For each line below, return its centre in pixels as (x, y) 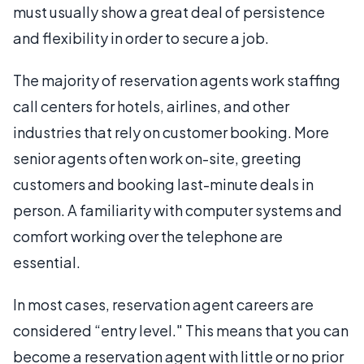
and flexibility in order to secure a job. (141, 37)
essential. (47, 262)
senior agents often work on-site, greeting (157, 158)
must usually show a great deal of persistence (169, 11)
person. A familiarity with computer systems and (178, 210)
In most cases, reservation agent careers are (163, 304)
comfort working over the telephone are (148, 236)
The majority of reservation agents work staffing (177, 80)
